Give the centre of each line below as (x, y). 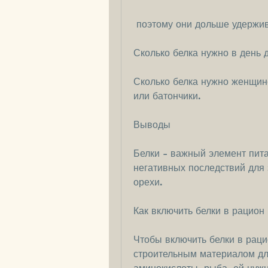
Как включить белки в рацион (199, 211)
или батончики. (167, 96)
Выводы (152, 125)
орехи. (148, 182)
